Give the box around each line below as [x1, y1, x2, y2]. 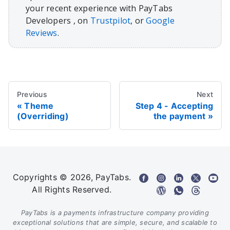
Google [146, 15, 175, 27]
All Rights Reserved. [32, 184, 112, 195]
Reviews [26, 27, 57, 39]
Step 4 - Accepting [135, 101, 213, 111]
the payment [153, 111, 206, 122]
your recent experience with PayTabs [26, 3, 173, 14]
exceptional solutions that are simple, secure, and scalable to [13, 218, 217, 227]
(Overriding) [17, 111, 69, 122]
